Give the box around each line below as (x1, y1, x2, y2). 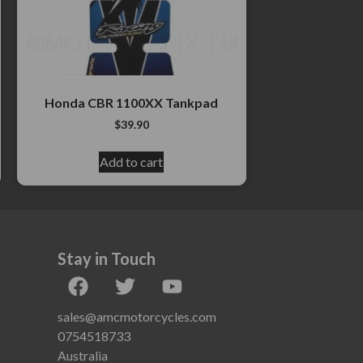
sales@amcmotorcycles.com (58, 308, 216, 324)
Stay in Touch (58, 248, 156, 268)
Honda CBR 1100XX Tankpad (45, 95, 219, 111)
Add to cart (100, 153, 164, 169)
